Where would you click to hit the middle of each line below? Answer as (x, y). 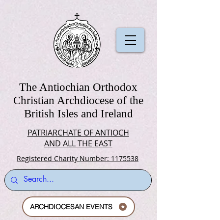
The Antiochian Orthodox (78, 87)
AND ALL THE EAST (78, 143)
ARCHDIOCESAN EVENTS (71, 207)
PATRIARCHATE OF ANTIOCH (78, 133)
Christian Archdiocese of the (78, 100)
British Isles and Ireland (78, 114)
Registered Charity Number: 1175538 (78, 158)
